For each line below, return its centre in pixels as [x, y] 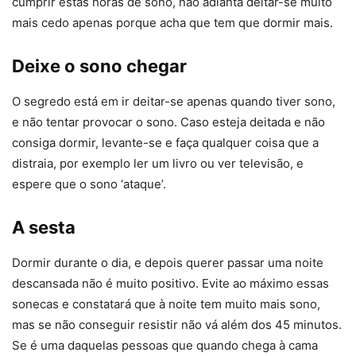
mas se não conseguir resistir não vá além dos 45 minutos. [177, 324]
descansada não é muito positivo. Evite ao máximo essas [170, 283]
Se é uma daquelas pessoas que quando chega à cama [165, 345]
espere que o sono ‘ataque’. [89, 184]
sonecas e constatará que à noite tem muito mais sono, [166, 304]
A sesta [44, 227]
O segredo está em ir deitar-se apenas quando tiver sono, [174, 101]
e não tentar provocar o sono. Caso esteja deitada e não [168, 122]
